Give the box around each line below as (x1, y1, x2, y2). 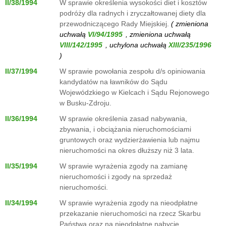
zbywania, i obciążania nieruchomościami (60, 125, 191, 133)
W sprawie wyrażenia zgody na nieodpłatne (60, 199, 198, 207)
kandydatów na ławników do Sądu (60, 78, 167, 86)
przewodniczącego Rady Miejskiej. (60, 20, 169, 28)
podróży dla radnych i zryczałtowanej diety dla (60, 9, 206, 17)
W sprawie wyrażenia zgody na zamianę (60, 162, 188, 170)
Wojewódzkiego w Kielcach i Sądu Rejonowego (60, 88, 209, 96)
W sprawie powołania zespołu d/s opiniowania (60, 67, 205, 75)
